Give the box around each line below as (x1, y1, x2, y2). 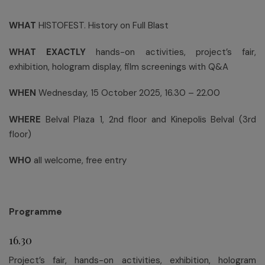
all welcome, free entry (31, 154, 127, 167)
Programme (9, 206, 62, 218)
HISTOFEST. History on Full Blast (36, 20, 169, 32)
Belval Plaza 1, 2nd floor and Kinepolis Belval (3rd (41, 113, 256, 125)
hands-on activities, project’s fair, (86, 46, 257, 58)
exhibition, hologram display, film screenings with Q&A (9, 60, 228, 73)
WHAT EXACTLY (9, 46, 86, 58)
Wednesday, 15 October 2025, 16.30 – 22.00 (36, 87, 220, 99)
